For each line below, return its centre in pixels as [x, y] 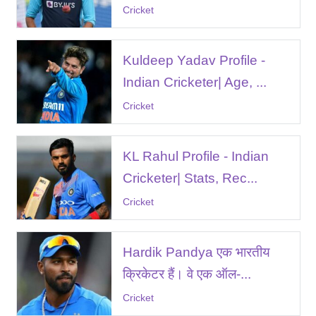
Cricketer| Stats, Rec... [190, 178]
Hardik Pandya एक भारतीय [196, 252]
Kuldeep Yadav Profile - [194, 60]
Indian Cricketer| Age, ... [194, 82]
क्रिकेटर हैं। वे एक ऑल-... [187, 274]
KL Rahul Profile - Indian [195, 156]
